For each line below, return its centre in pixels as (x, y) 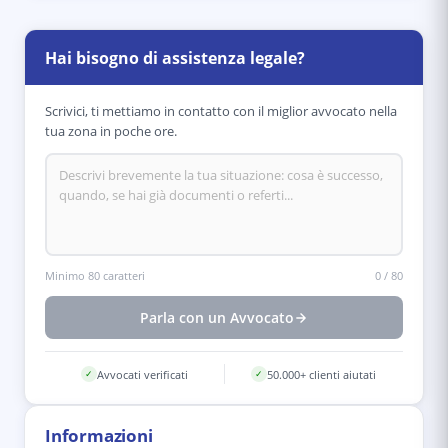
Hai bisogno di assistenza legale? (175, 58)
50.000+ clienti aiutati (322, 374)
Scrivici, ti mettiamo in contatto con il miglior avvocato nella (221, 111)
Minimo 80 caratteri (95, 275)
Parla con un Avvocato (217, 317)
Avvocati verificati (142, 374)
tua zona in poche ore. (111, 131)
